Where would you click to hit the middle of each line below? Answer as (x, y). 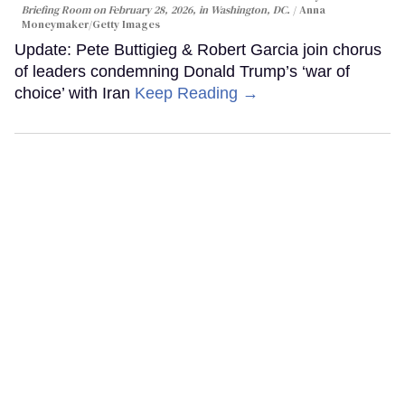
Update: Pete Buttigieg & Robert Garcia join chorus (198, 50)
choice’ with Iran (75, 94)
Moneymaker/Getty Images (91, 25)
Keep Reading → (197, 94)
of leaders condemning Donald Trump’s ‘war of (182, 72)
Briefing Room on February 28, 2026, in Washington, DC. (157, 10)
